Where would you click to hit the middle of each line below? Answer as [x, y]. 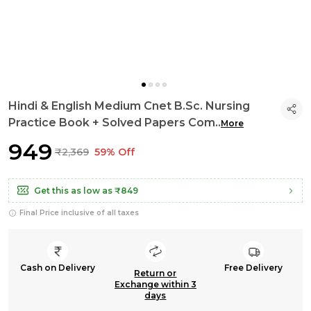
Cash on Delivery [57, 268]
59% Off [115, 152]
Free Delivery [254, 268]
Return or [155, 273]
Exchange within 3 [155, 284]
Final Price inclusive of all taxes [79, 213]
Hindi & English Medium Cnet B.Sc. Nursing [129, 106]
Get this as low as [73, 191]
